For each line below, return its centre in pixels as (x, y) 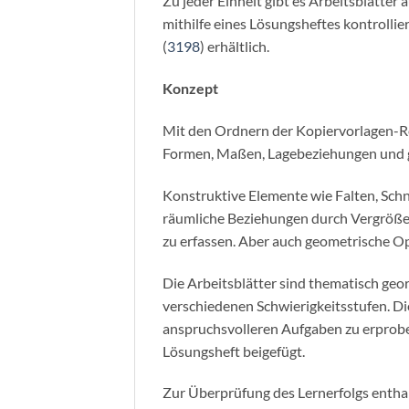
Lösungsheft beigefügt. (234, 351)
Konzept (190, 89)
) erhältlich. (235, 47)
